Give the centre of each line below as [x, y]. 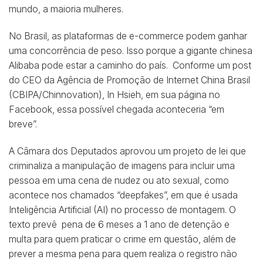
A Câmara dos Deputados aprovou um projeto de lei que [127, 151]
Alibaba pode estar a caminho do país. [91, 65]
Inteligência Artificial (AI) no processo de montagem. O [122, 209]
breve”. [23, 124]
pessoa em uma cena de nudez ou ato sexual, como [119, 180]
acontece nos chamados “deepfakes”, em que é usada [123, 195]
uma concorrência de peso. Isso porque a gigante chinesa [131, 51]
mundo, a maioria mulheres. [66, 9]
